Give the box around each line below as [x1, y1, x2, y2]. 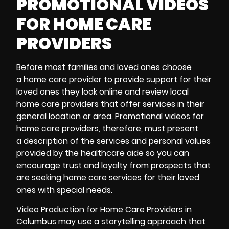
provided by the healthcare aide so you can [16, 147, 189, 159]
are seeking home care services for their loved [16, 171, 199, 184]
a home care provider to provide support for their [16, 73, 212, 85]
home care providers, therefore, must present [16, 122, 198, 134]
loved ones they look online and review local [16, 85, 189, 98]
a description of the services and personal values [16, 134, 211, 147]
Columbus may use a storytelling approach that [16, 216, 205, 228]
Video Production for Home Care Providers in [16, 203, 192, 216]
